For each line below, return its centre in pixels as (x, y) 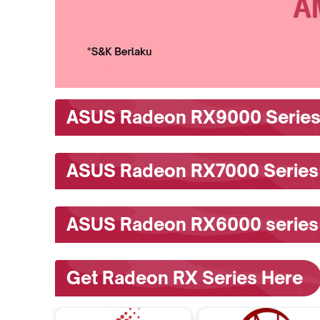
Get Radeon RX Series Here (185, 278)
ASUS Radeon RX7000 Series (192, 171)
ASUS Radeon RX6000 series (192, 224)
